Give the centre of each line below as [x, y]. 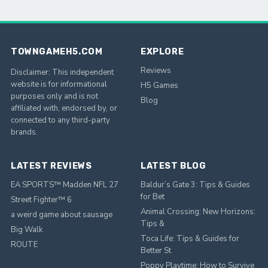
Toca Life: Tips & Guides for [190, 239]
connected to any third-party [60, 121]
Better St [156, 251]
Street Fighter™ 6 [41, 200]
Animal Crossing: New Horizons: [198, 212]
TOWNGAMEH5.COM [57, 52]
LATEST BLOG [173, 166]
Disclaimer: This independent [62, 73]
